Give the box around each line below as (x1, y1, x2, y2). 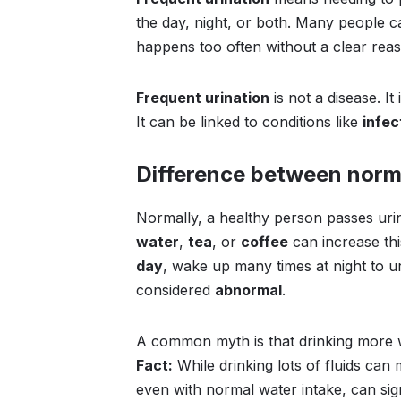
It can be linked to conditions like (136, 113, 363, 131)
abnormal (215, 281, 282, 299)
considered (136, 281, 215, 299)
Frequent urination (136, 89, 269, 107)
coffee (241, 233, 288, 251)
